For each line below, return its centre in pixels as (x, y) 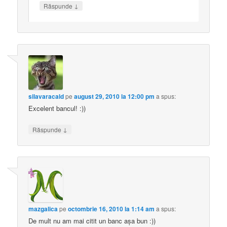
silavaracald (46, 96)
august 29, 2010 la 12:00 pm (115, 96)
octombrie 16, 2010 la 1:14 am (111, 209)
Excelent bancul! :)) (57, 108)
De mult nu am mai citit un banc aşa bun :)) (92, 221)
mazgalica (43, 209)
